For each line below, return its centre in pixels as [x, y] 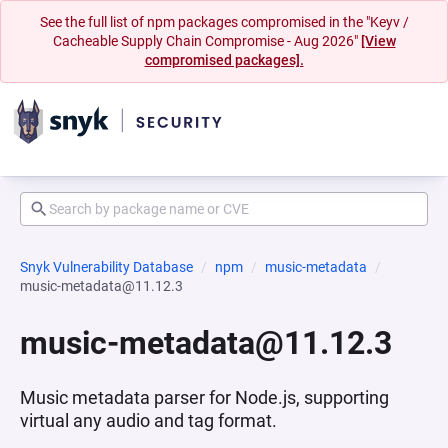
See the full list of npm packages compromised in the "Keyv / [224, 22]
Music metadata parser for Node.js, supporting [204, 397]
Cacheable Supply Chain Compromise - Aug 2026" [206, 41]
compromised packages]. [224, 60]
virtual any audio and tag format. [148, 420]
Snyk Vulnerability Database [106, 267]
